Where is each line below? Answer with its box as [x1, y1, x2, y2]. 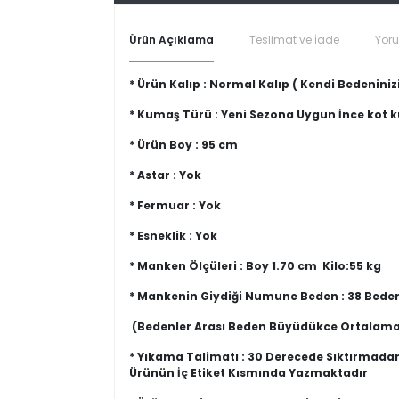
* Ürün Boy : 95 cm [129, 137, 238, 152]
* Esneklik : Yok [129, 228, 217, 243]
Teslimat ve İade [249, 32, 339, 47]
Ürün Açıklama [129, 32, 214, 47]
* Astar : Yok [129, 167, 201, 183]
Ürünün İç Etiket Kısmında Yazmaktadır [129, 365, 368, 380]
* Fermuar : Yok [129, 198, 221, 213]
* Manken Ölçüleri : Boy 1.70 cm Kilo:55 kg [129, 258, 381, 273]
